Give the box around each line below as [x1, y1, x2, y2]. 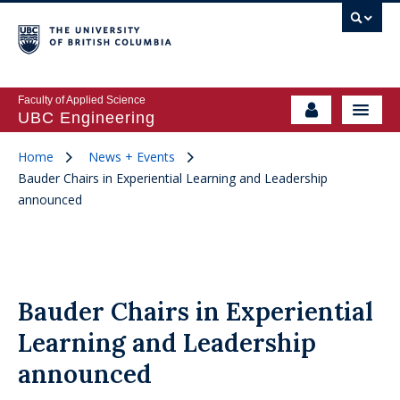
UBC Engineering [18, 109, 155, 127]
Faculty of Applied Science [18, 94, 146, 106]
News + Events [88, 148, 175, 165]
